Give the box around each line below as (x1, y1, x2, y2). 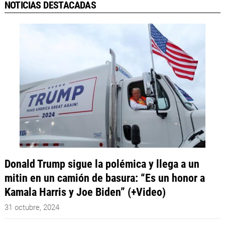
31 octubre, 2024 (4, 202, 59, 212)
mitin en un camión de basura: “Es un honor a (4, 171, 205, 184)
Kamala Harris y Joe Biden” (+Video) (4, 185, 166, 198)
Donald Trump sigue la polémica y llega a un (4, 157, 199, 170)
